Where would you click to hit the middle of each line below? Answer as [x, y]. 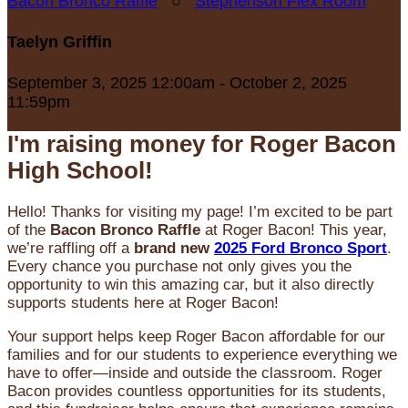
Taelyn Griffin [60, 41]
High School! [80, 171]
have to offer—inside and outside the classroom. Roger [195, 373]
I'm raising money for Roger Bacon [202, 144]
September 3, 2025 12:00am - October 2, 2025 [177, 82]
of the [29, 230]
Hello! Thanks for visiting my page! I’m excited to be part [200, 212]
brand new [174, 249]
